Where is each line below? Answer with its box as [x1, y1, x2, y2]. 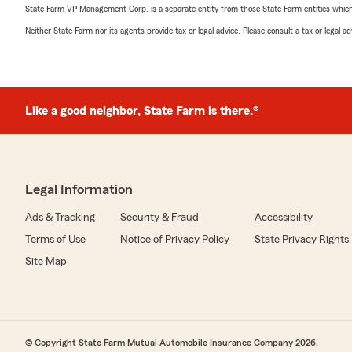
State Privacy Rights [255, 233, 349, 245]
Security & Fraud [120, 211, 199, 223]
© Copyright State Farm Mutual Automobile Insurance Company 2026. [25, 337, 318, 347]
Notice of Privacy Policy [120, 233, 229, 245]
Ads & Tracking [25, 211, 95, 223]
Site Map [25, 255, 67, 267]
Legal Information [25, 181, 133, 196]
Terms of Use [25, 233, 86, 245]
